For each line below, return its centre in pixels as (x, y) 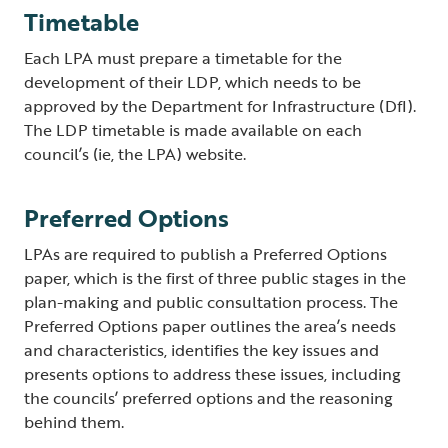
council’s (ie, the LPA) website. (137, 154)
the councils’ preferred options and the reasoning (208, 398)
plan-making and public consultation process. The (211, 302)
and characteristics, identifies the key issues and (201, 350)
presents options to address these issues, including (212, 374)
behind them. (78, 422)
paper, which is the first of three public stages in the (215, 278)
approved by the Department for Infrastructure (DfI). (220, 106)
